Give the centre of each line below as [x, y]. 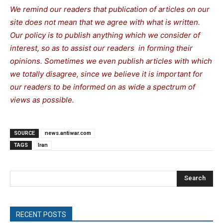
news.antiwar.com [68, 133]
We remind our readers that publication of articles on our [110, 9]
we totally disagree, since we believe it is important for [106, 74]
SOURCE [24, 133]
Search [195, 178]
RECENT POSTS [41, 214]
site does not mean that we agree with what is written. [105, 22]
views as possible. [42, 100]
